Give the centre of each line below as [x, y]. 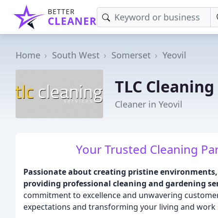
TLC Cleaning [164, 86]
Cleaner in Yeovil [149, 104]
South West [76, 55]
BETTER [61, 11]
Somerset [131, 55]
